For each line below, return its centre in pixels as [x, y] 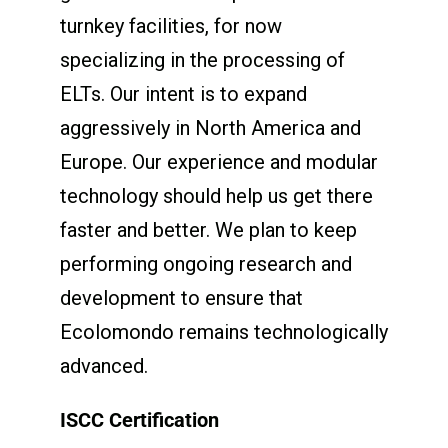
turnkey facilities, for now [170, 25]
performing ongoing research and [205, 263]
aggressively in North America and [210, 127]
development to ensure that [181, 297]
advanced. [103, 365]
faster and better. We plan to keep [208, 229]
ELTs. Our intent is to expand [183, 93]
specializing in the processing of [202, 59]
